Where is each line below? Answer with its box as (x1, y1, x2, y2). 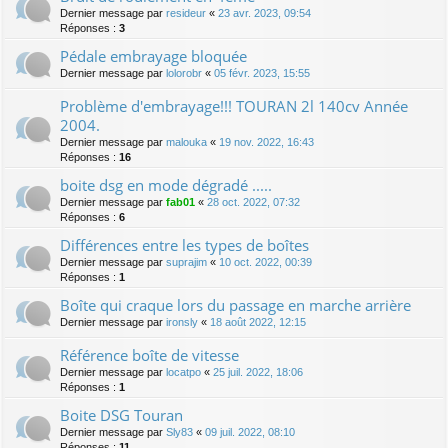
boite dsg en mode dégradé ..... (60, 174, 272, 195)
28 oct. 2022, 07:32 (207, 195, 300, 208)
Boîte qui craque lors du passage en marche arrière (60, 294, 411, 315)
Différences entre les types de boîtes (60, 234, 309, 255)
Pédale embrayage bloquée (60, 45, 247, 66)
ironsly (166, 315, 198, 328)
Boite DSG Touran (60, 404, 183, 425)
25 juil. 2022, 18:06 (213, 365, 303, 378)
